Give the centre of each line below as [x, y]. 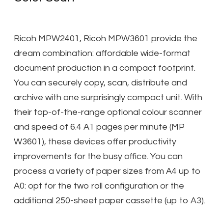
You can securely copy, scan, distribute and [100, 82]
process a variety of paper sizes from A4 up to [107, 171]
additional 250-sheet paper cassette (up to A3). [110, 200]
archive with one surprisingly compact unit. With [108, 97]
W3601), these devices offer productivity [95, 141]
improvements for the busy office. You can [98, 156]
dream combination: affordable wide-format [102, 53]
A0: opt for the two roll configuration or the [99, 186]
